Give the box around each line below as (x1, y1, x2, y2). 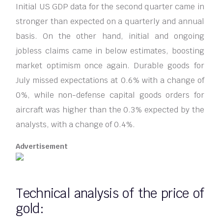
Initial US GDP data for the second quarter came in (16, 1, 204, 12)
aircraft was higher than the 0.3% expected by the (16, 105, 204, 115)
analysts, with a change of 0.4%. (16, 119, 136, 130)
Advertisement (16, 142, 68, 151)
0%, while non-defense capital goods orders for (16, 90, 204, 101)
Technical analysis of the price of (16, 185, 204, 202)
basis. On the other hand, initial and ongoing (16, 31, 204, 42)
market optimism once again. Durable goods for (16, 60, 204, 71)
